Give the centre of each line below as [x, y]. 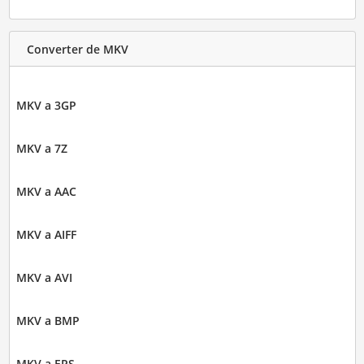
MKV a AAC [46, 192]
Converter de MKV [77, 49]
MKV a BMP [48, 321]
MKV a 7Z [41, 149]
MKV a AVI [44, 278]
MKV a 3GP [46, 106]
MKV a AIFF [46, 235]
